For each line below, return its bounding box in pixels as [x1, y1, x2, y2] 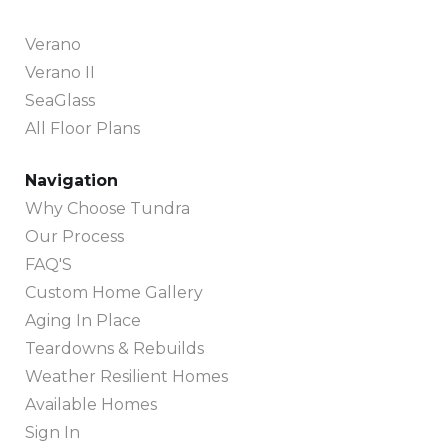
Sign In [25, 423, 80, 443]
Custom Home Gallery [25, 283, 203, 303]
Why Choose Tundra [25, 199, 190, 219]
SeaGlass [25, 91, 95, 111]
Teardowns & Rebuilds [25, 339, 204, 359]
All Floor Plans [25, 119, 140, 139]
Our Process [25, 227, 124, 247]
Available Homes [25, 395, 157, 415]
